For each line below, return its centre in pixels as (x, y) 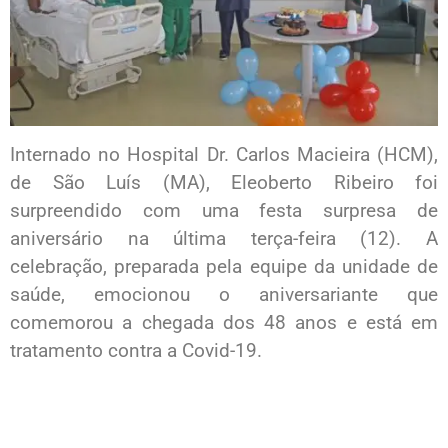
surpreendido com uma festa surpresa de (224, 210)
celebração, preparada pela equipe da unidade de (224, 266)
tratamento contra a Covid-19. (136, 350)
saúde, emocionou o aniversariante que (224, 294)
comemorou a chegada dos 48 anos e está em (224, 322)
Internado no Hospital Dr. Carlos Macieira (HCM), (224, 154)
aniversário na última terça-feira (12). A (224, 238)
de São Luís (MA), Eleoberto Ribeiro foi (224, 182)
